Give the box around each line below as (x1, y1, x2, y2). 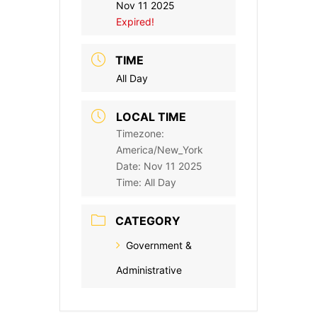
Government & (126, 239, 192, 252)
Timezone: (116, 127, 164, 140)
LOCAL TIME (116, 110, 186, 125)
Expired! (116, 16, 154, 28)
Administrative (116, 264, 182, 277)
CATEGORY (115, 214, 180, 229)
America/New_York (116, 144, 203, 156)
